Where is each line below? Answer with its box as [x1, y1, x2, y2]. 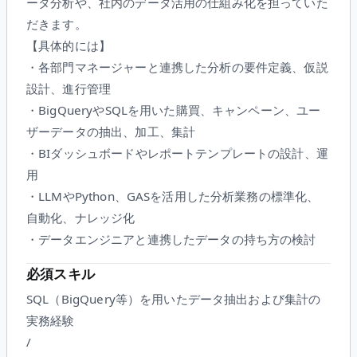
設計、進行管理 [26, 80, 112, 96]
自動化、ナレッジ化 [26, 209, 135, 226]
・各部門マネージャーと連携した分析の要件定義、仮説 [26, 58, 328, 75]
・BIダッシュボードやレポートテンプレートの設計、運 [26, 144, 328, 161]
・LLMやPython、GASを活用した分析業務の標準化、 [26, 187, 320, 204]
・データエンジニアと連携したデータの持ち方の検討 [26, 230, 316, 247]
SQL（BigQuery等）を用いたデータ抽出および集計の [26, 291, 321, 308]
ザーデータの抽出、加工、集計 [26, 123, 196, 139]
